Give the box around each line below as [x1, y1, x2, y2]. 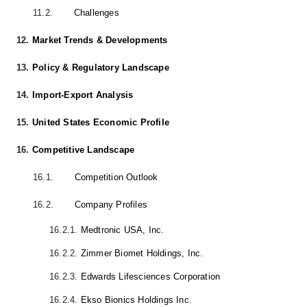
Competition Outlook [74, 171, 158, 182]
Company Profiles [74, 199, 148, 210]
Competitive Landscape [32, 144, 135, 155]
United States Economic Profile [32, 116, 170, 127]
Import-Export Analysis [32, 89, 134, 100]
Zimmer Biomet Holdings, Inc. [80, 247, 204, 258]
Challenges [73, 7, 119, 18]
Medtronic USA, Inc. [80, 224, 164, 235]
